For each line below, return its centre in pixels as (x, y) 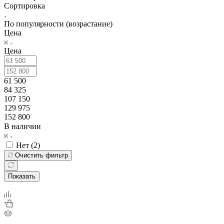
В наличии (22, 126)
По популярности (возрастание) (58, 23)
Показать (22, 176)
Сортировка (24, 5)
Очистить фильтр (41, 155)
